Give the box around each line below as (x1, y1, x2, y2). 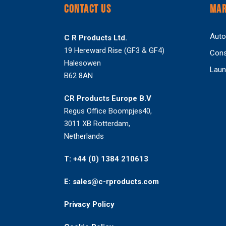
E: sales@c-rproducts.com (64, 177, 159, 186)
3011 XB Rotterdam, (64, 119, 130, 128)
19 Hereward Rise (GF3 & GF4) (64, 46, 164, 55)
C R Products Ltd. (64, 33, 127, 42)
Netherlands (64, 132, 104, 141)
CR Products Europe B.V (64, 94, 151, 103)
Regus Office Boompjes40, (64, 106, 152, 116)
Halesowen (64, 59, 101, 68)
